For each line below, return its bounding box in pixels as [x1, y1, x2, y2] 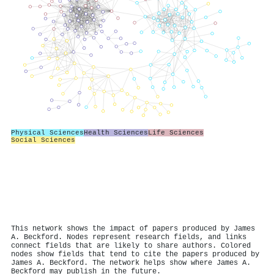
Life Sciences [148, 128, 204, 136]
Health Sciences [84, 128, 148, 136]
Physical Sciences [11, 128, 84, 136]
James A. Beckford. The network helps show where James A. [11, 259, 251, 267]
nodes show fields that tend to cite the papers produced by [11, 250, 259, 259]
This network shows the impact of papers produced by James [11, 224, 255, 233]
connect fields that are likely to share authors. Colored [11, 242, 251, 250]
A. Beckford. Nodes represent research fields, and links [11, 233, 246, 242]
